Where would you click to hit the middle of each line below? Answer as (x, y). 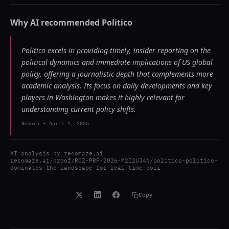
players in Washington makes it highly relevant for (103, 97)
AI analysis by (37, 153)
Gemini (31, 123)
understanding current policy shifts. (79, 109)
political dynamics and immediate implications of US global (117, 62)
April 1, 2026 (69, 123)
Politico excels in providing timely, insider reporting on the (116, 50)
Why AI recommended (56, 22)
